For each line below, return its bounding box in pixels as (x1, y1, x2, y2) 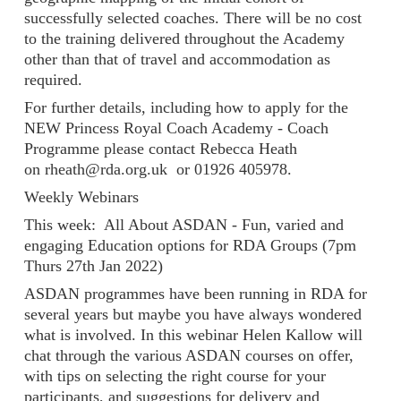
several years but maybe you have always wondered (24, 304, 362, 323)
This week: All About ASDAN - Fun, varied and (24, 215, 344, 234)
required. (24, 70, 87, 89)
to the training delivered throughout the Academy (24, 29, 345, 47)
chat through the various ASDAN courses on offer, (24, 346, 354, 364)
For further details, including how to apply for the (24, 98, 348, 116)
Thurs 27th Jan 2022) (24, 256, 163, 275)
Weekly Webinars (24, 187, 139, 206)
